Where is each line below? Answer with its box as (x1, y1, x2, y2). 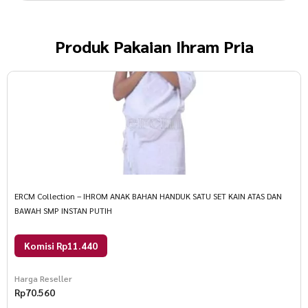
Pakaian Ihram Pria (113, 35, 254, 58)
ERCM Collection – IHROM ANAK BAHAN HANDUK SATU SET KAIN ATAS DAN (14, 190, 282, 202)
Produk (54, 35, 109, 58)
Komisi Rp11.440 (24, 239, 98, 252)
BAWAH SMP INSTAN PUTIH (14, 205, 112, 217)
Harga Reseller (14, 273, 72, 285)
